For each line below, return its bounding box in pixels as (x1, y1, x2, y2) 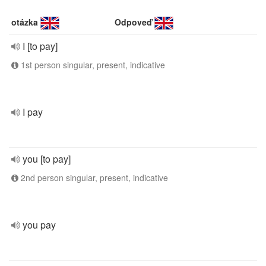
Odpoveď (115, 16, 153, 28)
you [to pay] (23, 152, 71, 166)
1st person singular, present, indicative (18, 59, 165, 71)
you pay (23, 218, 56, 232)
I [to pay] (23, 39, 58, 53)
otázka (11, 16, 38, 28)
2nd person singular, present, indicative (18, 172, 168, 183)
